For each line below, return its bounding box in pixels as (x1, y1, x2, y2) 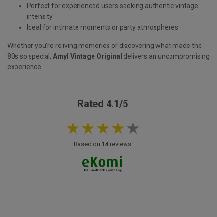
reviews (108, 140, 131, 148)
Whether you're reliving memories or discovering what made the (7, 42, 202, 50)
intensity (27, 13, 53, 21)
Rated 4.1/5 (77, 98, 128, 110)
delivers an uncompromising (122, 52, 210, 61)
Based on (74, 140, 102, 148)
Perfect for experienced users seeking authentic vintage (27, 2, 198, 10)
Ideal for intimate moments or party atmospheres (27, 23, 178, 31)
